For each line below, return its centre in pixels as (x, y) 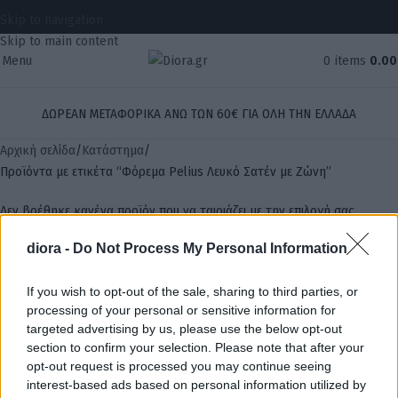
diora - (50, 248)
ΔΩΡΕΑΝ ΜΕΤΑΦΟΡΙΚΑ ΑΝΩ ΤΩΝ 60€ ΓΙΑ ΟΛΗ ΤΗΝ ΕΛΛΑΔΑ (199, 113)
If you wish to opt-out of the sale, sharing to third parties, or (192, 291)
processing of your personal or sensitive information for (181, 310)
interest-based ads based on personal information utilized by (196, 384)
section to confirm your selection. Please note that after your (195, 347)
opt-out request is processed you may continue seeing (179, 366)
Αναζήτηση (37, 272)
